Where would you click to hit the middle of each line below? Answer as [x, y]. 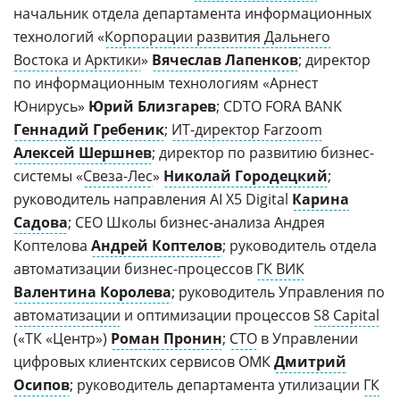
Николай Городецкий [246, 176]
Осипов [42, 385]
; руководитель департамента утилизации [217, 385]
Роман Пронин [167, 338]
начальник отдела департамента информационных [192, 13]
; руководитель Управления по [278, 292]
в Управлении [308, 338]
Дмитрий [310, 362]
